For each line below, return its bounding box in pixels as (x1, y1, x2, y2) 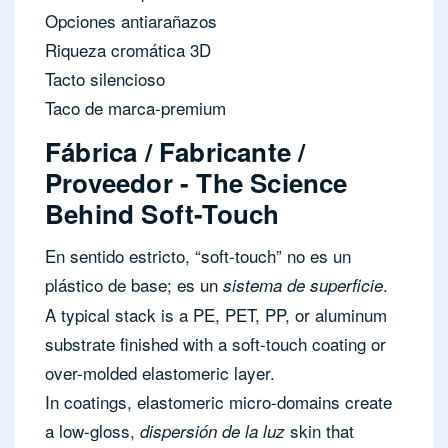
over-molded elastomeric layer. (45, 360, 275, 386)
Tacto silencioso (45, 66, 165, 92)
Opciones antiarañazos (45, 8, 217, 34)
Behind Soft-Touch (45, 195, 280, 233)
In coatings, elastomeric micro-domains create (45, 389, 392, 415)
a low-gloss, (45, 418, 140, 444)
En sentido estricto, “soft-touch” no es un (45, 243, 351, 269)
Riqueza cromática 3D (45, 37, 211, 63)
